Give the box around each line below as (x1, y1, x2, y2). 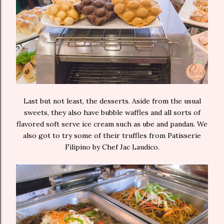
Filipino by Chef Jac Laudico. (64, 142, 159, 151)
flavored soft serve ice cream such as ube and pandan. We (16, 119, 207, 128)
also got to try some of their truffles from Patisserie (23, 130, 201, 140)
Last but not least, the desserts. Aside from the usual (23, 96, 201, 105)
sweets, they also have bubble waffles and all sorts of (23, 107, 200, 117)
